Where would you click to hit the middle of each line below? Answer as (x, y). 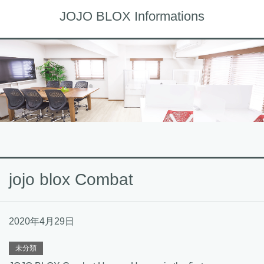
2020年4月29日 (42, 221)
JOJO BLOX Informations (132, 16)
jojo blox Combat (71, 179)
